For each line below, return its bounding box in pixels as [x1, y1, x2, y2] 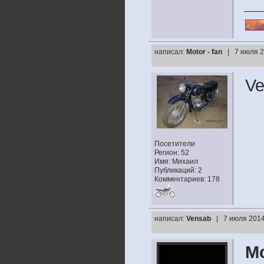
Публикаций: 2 [154, 166, 202, 174]
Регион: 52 [154, 148, 189, 157]
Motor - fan [186, 48, 222, 56]
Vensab [186, 214, 211, 223]
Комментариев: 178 [154, 175, 220, 183]
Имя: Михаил [154, 157, 198, 166]
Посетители [154, 140, 195, 148]
